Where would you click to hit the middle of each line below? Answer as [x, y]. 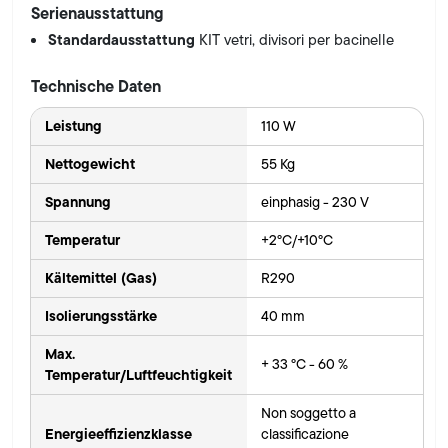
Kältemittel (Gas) [100, 277]
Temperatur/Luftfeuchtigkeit [138, 374]
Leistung [73, 125]
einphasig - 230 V [314, 201]
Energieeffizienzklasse [118, 433]
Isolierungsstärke [100, 315]
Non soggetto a [308, 412]
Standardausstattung [124, 39]
